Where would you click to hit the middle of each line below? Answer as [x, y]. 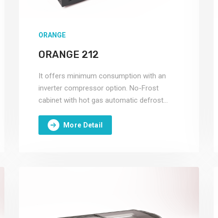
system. [51, 112]
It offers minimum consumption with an [102, 76]
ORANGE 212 [69, 54]
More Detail [83, 125]
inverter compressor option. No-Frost [99, 88]
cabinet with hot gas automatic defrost [101, 100]
